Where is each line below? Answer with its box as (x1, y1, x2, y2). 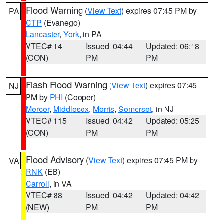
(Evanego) (42, 17, 80, 28)
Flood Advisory (26, 153, 84, 165)
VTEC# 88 (26, 190, 62, 201)
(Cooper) (63, 91, 96, 103)
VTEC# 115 (26, 115, 67, 126)
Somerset (118, 103, 152, 114)
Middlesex (53, 103, 89, 114)
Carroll (26, 178, 49, 189)
